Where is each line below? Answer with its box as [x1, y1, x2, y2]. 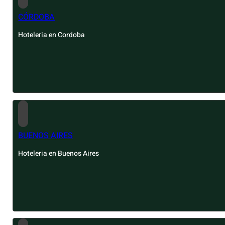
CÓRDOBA [18, 11, 55, 24]
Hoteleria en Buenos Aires [18, 148, 99, 159]
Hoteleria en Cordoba [18, 30, 85, 41]
